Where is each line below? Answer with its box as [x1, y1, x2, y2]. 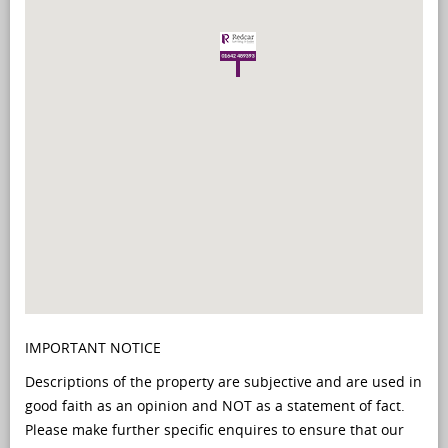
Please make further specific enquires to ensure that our [25, 420, 404, 439]
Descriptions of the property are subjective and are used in [25, 372, 422, 391]
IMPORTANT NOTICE [25, 338, 161, 357]
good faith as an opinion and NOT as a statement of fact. [25, 396, 405, 415]
